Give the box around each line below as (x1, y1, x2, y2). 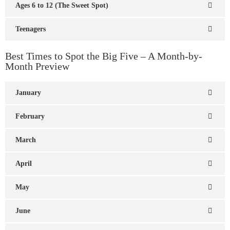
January (15, 88, 41, 97)
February (15, 112, 45, 120)
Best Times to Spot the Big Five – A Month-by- (5, 50, 202, 62)
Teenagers (15, 25, 46, 33)
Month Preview (5, 60, 69, 72)
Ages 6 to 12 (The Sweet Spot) (15, 1, 108, 9)
